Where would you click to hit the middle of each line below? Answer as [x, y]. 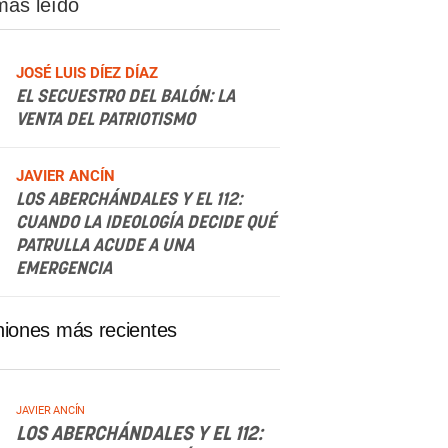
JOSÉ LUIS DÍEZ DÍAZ [86, 73]
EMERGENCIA [63, 269]
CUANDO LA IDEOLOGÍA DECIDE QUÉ [145, 223]
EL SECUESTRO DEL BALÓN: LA [125, 97]
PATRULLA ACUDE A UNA [104, 246]
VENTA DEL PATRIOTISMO [105, 120]
